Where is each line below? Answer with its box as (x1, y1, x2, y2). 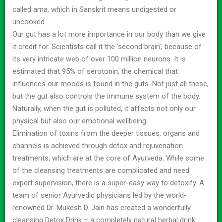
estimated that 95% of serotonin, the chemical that (12, 66, 178, 76)
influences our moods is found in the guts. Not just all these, (12, 79, 209, 88)
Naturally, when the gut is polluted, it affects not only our (12, 104, 196, 113)
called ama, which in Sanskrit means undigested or (12, 4, 176, 14)
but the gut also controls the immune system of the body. (12, 91, 200, 101)
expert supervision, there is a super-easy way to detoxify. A (12, 178, 204, 187)
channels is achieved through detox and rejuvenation (12, 141, 183, 150)
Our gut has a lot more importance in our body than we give (12, 29, 206, 39)
